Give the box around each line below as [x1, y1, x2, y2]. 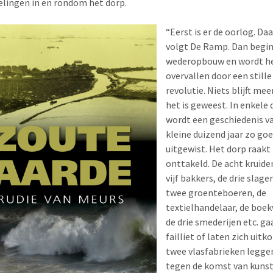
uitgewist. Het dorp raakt [165, 142, 271, 155]
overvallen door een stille [165, 69, 272, 82]
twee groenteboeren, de [165, 186, 266, 199]
